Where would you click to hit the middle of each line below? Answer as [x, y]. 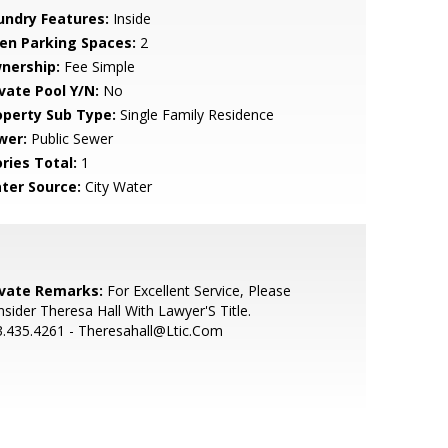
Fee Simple [97, 66]
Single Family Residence [194, 114]
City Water [116, 186]
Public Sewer [69, 138]
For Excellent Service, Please [196, 290]
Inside [129, 18]
